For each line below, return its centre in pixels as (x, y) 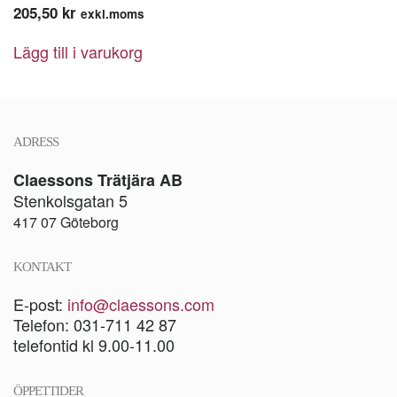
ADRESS (36, 142)
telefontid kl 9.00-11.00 (94, 345)
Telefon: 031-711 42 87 (95, 324)
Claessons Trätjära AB (98, 180)
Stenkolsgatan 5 (70, 200)
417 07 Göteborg (68, 222)
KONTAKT (42, 267)
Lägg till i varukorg (78, 51)
